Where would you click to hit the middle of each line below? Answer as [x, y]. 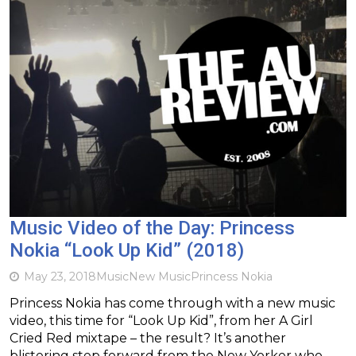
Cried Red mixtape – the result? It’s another [148, 338]
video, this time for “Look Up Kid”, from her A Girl [161, 320]
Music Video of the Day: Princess [152, 228]
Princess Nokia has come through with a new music [172, 303]
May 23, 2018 [60, 276]
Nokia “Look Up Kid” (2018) [127, 250]
